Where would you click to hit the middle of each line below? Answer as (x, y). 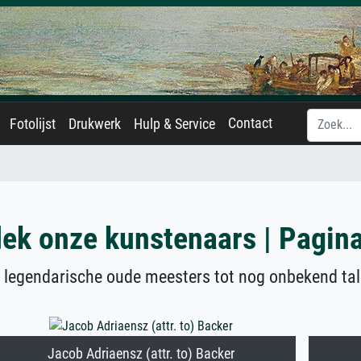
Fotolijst (33, 124)
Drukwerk (95, 124)
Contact (250, 123)
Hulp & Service (174, 124)
